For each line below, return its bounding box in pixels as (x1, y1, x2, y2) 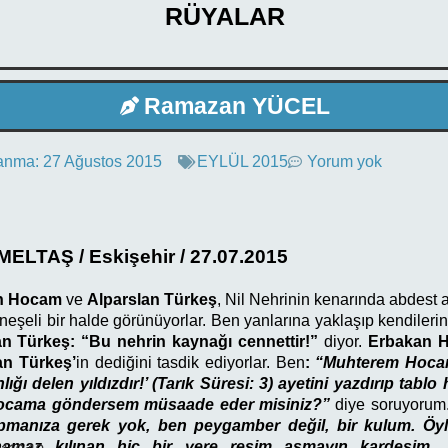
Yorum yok (306, 153, 382, 171)
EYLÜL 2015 (196, 153, 288, 171)
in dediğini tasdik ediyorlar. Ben (76, 353, 305, 371)
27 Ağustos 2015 (42, 153, 162, 171)
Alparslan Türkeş (86, 290, 217, 308)
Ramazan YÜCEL (143, 92, 330, 119)
